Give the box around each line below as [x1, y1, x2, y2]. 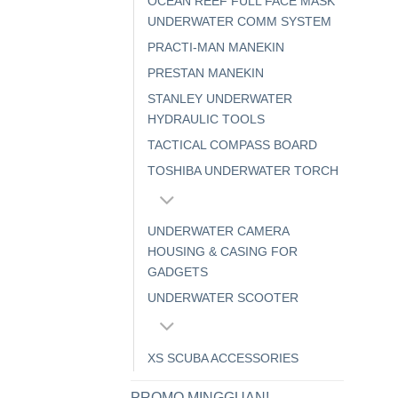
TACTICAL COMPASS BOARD [147, 138, 317, 153]
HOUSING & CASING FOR [147, 244, 298, 259]
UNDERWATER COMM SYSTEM [147, 14, 331, 29]
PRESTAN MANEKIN [147, 66, 264, 81]
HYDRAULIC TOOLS [147, 112, 265, 127]
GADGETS [147, 265, 208, 279]
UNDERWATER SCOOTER [147, 291, 298, 305]
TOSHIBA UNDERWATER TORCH [147, 163, 338, 179]
